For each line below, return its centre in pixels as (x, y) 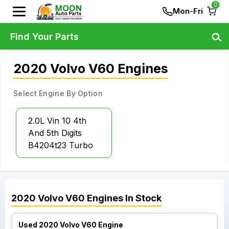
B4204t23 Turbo (61, 145)
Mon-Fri (188, 11)
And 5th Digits (55, 133)
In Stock (142, 198)
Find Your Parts (44, 36)
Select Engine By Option (58, 93)
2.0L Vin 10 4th (57, 121)
